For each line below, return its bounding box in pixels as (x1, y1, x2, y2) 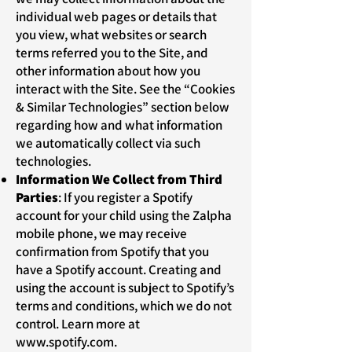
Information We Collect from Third (16, 170, 222, 188)
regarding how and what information (16, 116, 222, 134)
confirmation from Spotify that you (16, 243, 209, 260)
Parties (16, 189, 58, 206)
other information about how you (16, 62, 200, 79)
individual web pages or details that (16, 8, 217, 25)
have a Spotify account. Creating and (16, 261, 222, 278)
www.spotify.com (16, 333, 114, 350)
